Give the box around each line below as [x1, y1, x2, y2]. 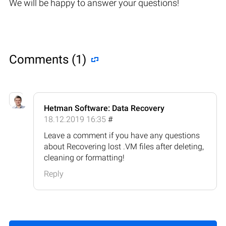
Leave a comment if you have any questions [44, 130, 200, 140]
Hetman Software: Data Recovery [44, 103, 164, 113]
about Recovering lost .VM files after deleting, [44, 141, 204, 151]
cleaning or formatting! [44, 152, 125, 162]
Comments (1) [9, 52, 86, 67]
